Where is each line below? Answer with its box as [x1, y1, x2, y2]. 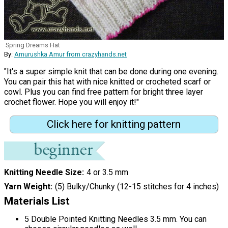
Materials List [4, 195, 70, 208]
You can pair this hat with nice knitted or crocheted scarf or [4, 76, 211, 87]
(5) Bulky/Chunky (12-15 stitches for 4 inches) [54, 182, 219, 192]
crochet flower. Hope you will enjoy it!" [4, 97, 139, 107]
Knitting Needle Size [4, 167, 82, 178]
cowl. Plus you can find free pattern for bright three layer [4, 87, 203, 97]
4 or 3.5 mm [86, 167, 128, 178]
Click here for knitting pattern [47, 118, 181, 131]
